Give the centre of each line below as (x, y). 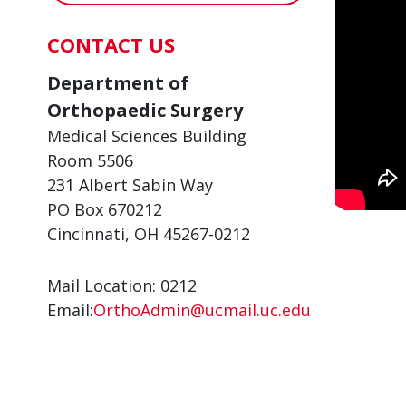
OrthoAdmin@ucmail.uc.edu (202, 310)
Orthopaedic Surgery (145, 110)
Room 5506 (90, 160)
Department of (118, 83)
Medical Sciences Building (147, 136)
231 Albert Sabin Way (130, 185)
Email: (70, 310)
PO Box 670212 (105, 209)
